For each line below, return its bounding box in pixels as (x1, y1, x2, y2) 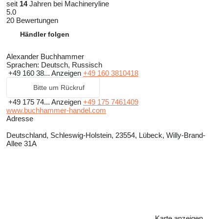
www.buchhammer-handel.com (6, 106, 106, 115)
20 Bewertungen (6, 16, 58, 25)
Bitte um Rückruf (33, 84, 85, 92)
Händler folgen (20, 30, 69, 39)
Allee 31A (6, 139, 37, 148)
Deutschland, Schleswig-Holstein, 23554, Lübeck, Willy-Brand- (6, 131, 205, 140)
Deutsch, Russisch (39, 61, 102, 69)
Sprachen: (6, 61, 39, 69)
